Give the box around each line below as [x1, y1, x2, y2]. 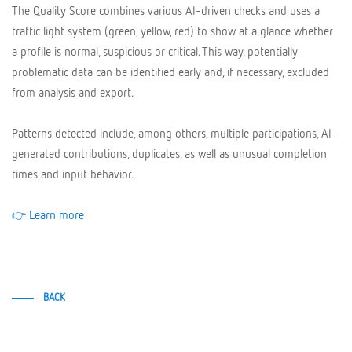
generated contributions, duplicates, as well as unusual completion [12, 145, 327, 160]
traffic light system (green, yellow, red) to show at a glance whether [12, 23, 333, 38]
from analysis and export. [12, 84, 134, 99]
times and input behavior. [12, 166, 134, 181]
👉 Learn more [12, 207, 84, 222]
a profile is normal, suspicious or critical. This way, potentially [12, 43, 298, 58]
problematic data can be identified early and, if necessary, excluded [12, 64, 329, 79]
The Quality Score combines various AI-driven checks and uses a [12, 2, 320, 17]
